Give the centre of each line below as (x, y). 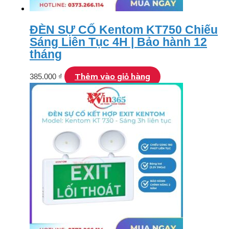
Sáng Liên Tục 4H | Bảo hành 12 (118, 42)
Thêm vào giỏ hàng (112, 76)
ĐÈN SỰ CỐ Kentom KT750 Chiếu (124, 30)
